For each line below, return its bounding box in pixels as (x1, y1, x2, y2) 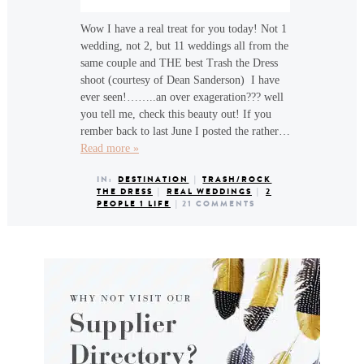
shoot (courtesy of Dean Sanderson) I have (80, 74, 279, 86)
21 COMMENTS (182, 197, 256, 210)
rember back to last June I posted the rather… (80, 125, 290, 137)
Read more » (80, 142, 139, 154)
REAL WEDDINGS (166, 185, 252, 197)
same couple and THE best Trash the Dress (80, 57, 278, 69)
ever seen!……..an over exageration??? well (80, 91, 284, 103)
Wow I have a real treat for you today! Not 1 (80, 23, 287, 35)
